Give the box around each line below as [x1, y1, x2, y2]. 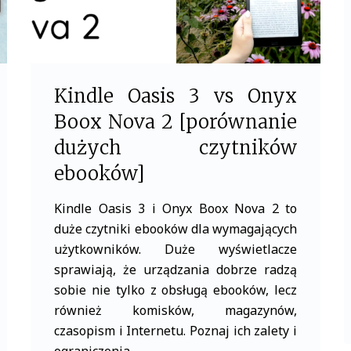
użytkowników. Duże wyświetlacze [54, 241, 297, 258]
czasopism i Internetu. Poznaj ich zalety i [54, 322, 297, 339]
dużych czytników [54, 136, 297, 160]
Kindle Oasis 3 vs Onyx [54, 84, 297, 108]
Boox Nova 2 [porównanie [54, 110, 297, 134]
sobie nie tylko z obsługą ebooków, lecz [54, 281, 297, 299]
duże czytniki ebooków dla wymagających [54, 220, 297, 237]
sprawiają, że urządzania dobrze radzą [54, 261, 297, 278]
